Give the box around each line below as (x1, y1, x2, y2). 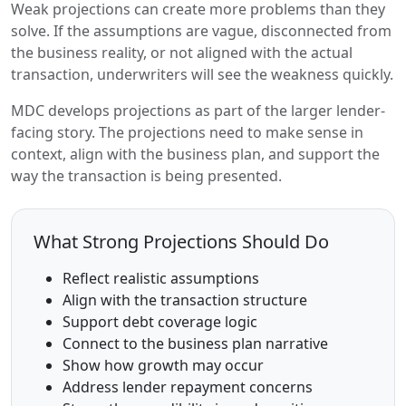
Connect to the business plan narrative (63, 333, 328, 353)
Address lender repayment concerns (63, 377, 313, 397)
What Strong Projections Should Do (34, 229, 329, 254)
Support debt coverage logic (63, 312, 257, 332)
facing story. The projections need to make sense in (11, 122, 363, 142)
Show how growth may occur (63, 355, 264, 375)
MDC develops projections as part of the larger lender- (11, 101, 385, 121)
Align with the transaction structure (63, 290, 307, 310)
